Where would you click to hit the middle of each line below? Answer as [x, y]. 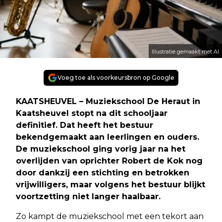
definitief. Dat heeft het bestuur [84, 125]
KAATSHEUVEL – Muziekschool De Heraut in [108, 101]
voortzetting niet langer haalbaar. [88, 196]
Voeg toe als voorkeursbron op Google [116, 77]
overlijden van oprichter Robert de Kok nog [109, 161]
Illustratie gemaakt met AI [185, 51]
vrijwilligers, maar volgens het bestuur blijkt [111, 184]
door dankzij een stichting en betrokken [103, 172]
